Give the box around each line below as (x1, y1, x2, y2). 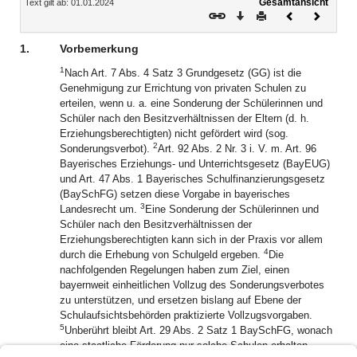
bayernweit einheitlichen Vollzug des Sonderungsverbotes (60, 279, 324, 291)
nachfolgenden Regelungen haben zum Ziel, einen (60, 264, 289, 276)
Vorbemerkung (60, 42, 139, 55)
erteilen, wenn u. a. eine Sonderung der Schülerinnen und (60, 97, 323, 109)
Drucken (265, 9, 302, 19)
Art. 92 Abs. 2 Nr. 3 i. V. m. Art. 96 (158, 143, 316, 155)
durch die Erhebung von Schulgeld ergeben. (60, 249, 264, 261)
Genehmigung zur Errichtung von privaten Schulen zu (60, 82, 306, 94)
